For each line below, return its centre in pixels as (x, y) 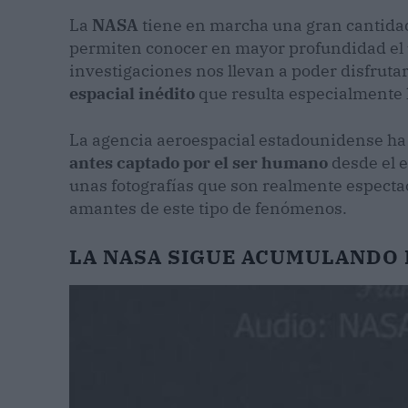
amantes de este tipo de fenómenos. (208, 209)
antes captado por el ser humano (199, 163)
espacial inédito (132, 94)
